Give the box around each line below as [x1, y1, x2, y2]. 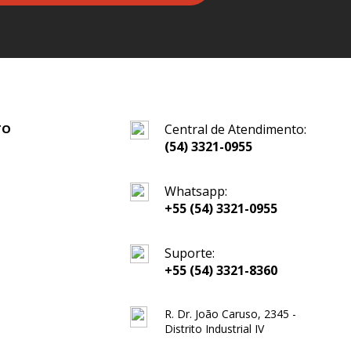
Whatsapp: [165, 183, 227, 200]
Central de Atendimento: [165, 121, 306, 138]
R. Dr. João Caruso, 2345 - [165, 306, 296, 321]
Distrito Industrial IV [165, 321, 264, 336]
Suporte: [165, 244, 215, 262]
